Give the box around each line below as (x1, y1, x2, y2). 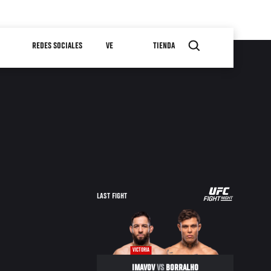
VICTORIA (132, 247, 150, 254)
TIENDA (152, 41, 175, 51)
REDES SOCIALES (31, 41, 82, 51)
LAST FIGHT (97, 192, 128, 201)
